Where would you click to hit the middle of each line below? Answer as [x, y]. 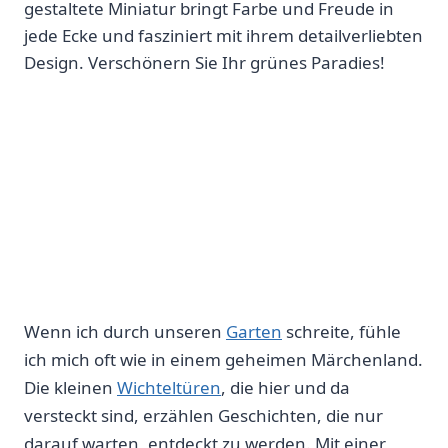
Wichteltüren [169, 388]
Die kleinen [70, 388]
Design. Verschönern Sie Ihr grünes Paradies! [204, 63]
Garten [254, 332]
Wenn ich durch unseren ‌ [125, 332]
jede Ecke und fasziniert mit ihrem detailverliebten [223, 36]
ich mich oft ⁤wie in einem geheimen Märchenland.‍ [223, 360]
